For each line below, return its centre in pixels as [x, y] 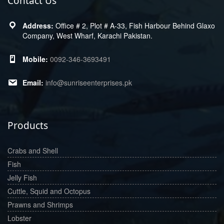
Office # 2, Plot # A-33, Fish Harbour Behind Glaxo [134, 25]
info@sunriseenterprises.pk [89, 82]
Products [28, 125]
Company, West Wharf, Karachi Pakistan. [87, 35]
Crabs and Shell [33, 150]
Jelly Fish [22, 177]
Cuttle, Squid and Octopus [49, 191]
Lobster [19, 218]
